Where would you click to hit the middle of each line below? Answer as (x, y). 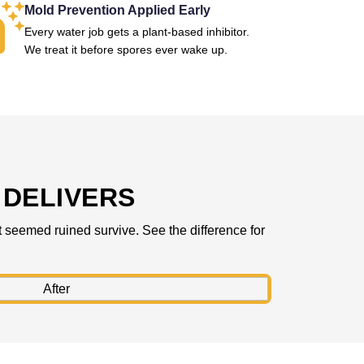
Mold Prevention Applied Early (117, 10)
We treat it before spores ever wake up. (126, 50)
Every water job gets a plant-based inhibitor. (136, 32)
